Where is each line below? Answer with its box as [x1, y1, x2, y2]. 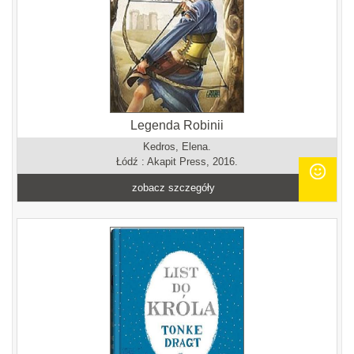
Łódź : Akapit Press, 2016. [116, 156, 238, 168]
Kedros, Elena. [143, 141, 211, 153]
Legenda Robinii [130, 119, 224, 132]
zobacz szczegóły [132, 182, 216, 194]
